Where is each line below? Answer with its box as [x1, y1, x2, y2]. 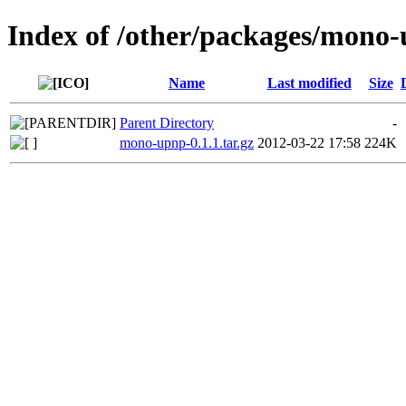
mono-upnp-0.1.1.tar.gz [120, 134, 254, 150]
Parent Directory [120, 114, 214, 130]
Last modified [266, 74, 352, 91]
